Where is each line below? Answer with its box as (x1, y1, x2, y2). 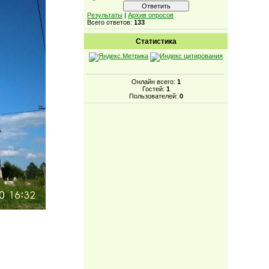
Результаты (87, 11, 123, 19)
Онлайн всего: (131, 77, 177, 85)
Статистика (135, 37, 177, 46)
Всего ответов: (87, 19, 134, 26)
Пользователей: (128, 92, 180, 100)
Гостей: (142, 85, 166, 92)
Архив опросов (128, 11, 174, 19)
